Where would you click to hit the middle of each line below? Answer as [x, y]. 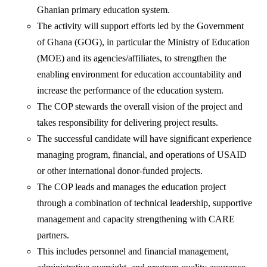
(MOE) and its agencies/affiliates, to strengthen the [132, 58]
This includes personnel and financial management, [133, 252]
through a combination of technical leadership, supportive [145, 203]
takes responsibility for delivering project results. [129, 123]
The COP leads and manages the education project [132, 187]
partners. [55, 235]
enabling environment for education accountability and [139, 74]
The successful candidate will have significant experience [145, 139]
